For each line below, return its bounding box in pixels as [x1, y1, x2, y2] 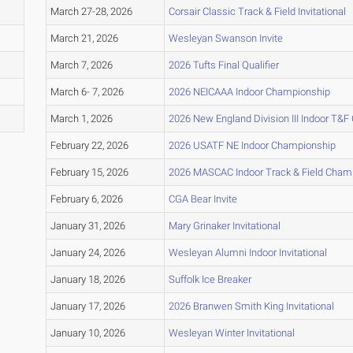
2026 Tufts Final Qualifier [168, 59, 279, 72]
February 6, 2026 [50, 193, 123, 206]
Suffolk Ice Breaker [168, 273, 251, 286]
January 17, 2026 [50, 300, 125, 313]
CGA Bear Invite [168, 193, 237, 206]
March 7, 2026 [50, 59, 113, 72]
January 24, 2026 [50, 247, 125, 259]
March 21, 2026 [50, 32, 118, 45]
